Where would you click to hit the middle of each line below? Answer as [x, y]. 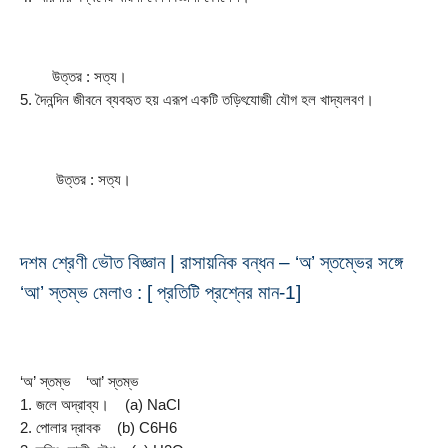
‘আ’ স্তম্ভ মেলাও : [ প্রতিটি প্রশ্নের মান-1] [160, 292]
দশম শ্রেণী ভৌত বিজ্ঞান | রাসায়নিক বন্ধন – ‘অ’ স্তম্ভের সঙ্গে [211, 262]
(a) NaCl [152, 404]
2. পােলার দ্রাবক [60, 427]
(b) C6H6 [147, 427]
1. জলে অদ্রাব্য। [64, 404]
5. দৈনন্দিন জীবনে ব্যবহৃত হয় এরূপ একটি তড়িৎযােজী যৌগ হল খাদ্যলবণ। [197, 99]
